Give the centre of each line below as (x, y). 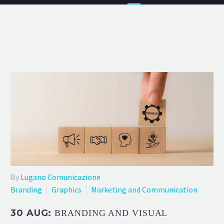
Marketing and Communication (144, 189)
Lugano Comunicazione (60, 177)
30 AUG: (33, 213)
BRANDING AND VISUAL (111, 213)
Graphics (66, 189)
